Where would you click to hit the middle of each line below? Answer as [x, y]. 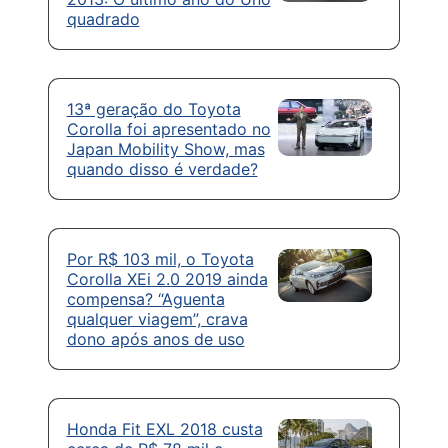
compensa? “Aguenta [145, 299]
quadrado [103, 19]
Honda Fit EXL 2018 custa [164, 429]
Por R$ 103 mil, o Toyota [160, 259]
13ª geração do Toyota [153, 109]
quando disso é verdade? [162, 169]
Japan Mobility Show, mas [165, 149]
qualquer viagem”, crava [157, 319]
